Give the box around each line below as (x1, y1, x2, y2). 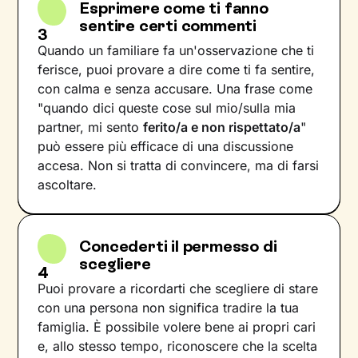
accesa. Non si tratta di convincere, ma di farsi (38, 157, 320, 173)
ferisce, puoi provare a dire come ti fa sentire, (38, 62, 316, 78)
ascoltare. (38, 177, 97, 193)
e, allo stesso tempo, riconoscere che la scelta (38, 338, 318, 354)
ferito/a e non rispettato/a (143, 119, 301, 135)
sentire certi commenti (79, 16, 257, 35)
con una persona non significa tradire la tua (38, 300, 300, 316)
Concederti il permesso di (79, 237, 277, 256)
